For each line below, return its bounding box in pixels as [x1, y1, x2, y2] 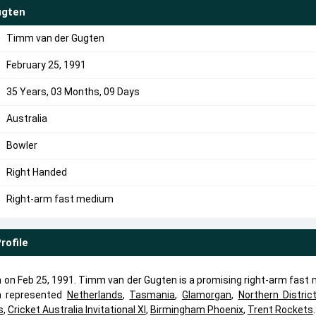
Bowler [6, 140, 37, 151]
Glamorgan [182, 289, 232, 300]
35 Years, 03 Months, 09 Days [6, 86, 140, 97]
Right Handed [6, 166, 67, 178]
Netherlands [66, 289, 123, 300]
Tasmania [129, 289, 176, 300]
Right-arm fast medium [6, 193, 114, 205]
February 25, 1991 [6, 59, 86, 71]
